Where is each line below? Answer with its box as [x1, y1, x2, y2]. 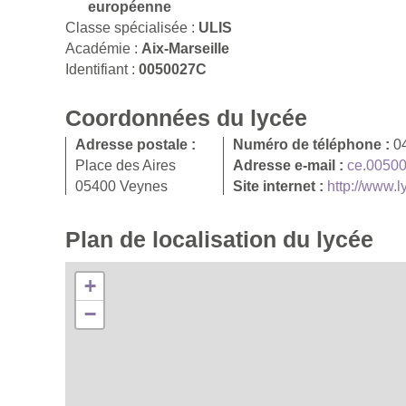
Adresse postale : [75, 136, 196, 152]
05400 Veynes [75, 178, 168, 194]
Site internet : [233, 178, 327, 194]
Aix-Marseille [141, 40, 229, 56]
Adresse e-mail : [233, 157, 347, 173]
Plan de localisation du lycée [65, 226, 373, 252]
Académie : [65, 40, 141, 56]
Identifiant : [65, 61, 139, 77]
